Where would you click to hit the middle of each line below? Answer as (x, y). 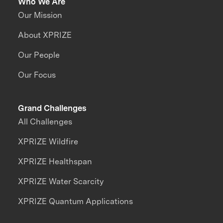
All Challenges (45, 122)
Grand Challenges (53, 108)
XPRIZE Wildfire (48, 142)
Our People (39, 55)
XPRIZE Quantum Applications (76, 202)
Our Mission (40, 15)
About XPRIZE (45, 35)
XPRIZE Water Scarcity (61, 182)
